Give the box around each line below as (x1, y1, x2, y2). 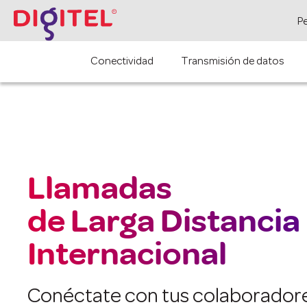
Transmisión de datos (181, 57, 284, 66)
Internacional (27, 238, 227, 271)
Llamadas (27, 173, 197, 206)
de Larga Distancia (27, 206, 300, 238)
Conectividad (90, 57, 153, 66)
